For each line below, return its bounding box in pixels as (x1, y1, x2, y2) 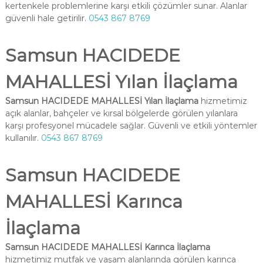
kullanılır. (5, 133, 41, 143)
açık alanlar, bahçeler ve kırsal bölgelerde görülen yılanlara (5, 108, 238, 119)
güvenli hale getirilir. (5, 13, 89, 23)
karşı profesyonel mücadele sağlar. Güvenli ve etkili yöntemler (5, 120, 257, 131)
